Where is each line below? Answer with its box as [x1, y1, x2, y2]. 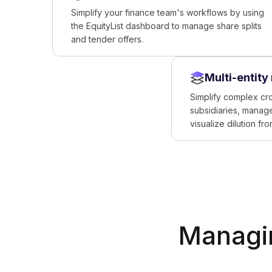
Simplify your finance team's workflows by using [71, 7, 265, 18]
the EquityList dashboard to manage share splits [71, 21, 262, 31]
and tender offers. [71, 34, 144, 44]
